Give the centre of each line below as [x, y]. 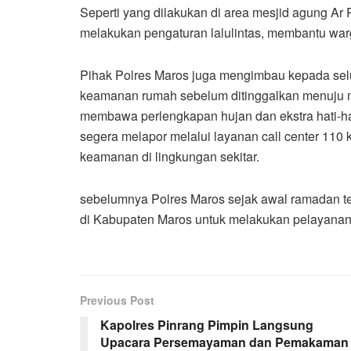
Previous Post [117, 300]
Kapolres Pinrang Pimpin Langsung [207, 324]
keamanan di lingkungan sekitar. [170, 156]
